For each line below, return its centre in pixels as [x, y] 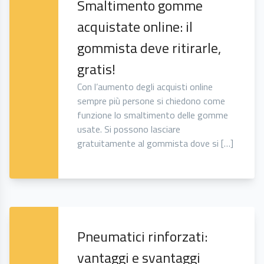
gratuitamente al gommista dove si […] [156, 143]
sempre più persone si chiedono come [151, 101]
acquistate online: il [135, 27]
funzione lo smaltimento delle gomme [153, 115]
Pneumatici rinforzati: [143, 237]
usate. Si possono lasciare [129, 129]
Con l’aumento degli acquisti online [145, 87]
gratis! [97, 69]
